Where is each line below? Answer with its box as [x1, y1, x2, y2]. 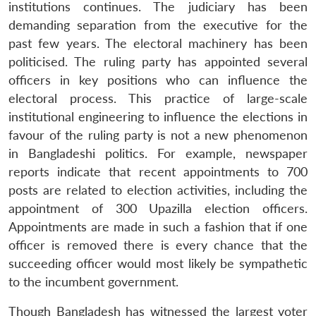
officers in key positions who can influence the [8, 72, 308, 87]
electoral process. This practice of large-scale [8, 90, 308, 106]
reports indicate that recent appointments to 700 [8, 164, 308, 179]
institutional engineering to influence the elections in [8, 109, 308, 124]
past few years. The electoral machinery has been [8, 35, 308, 51]
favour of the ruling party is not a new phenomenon [8, 127, 308, 142]
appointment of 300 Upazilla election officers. [8, 200, 308, 216]
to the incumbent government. [8, 274, 178, 289]
